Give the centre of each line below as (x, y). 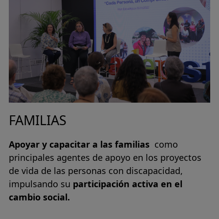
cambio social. (41, 197)
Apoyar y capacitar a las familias (82, 144)
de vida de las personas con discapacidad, (96, 171)
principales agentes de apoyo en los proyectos (105, 158)
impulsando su (41, 184)
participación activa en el (128, 184)
